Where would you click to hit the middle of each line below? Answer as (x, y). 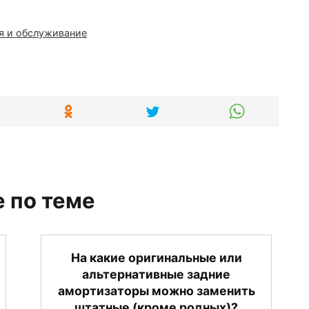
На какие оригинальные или (156, 257)
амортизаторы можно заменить (156, 290)
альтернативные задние (156, 274)
